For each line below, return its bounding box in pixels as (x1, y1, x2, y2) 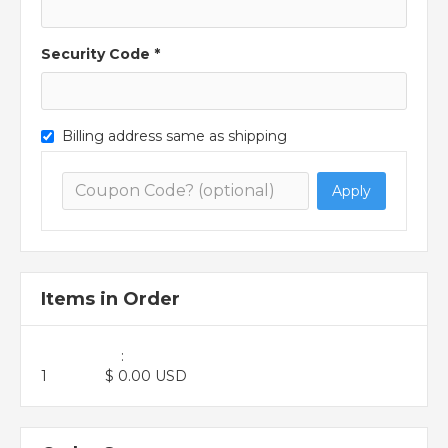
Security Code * (41, 44, 160, 63)
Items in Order (41, 287, 180, 310)
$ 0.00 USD (105, 366, 187, 385)
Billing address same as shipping (62, 126, 287, 145)
